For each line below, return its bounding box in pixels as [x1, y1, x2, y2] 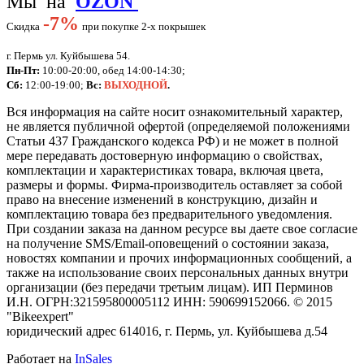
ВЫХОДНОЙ [104, 79, 167, 92]
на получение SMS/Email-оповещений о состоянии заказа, [6, 236, 329, 251]
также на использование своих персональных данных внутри [6, 266, 349, 280]
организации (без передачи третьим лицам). [6, 280, 253, 295]
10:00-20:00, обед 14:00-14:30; [40, 64, 185, 77]
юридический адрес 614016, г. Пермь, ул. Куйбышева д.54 [6, 324, 327, 339]
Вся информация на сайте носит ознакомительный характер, [6, 105, 343, 119]
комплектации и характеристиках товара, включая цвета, [6, 163, 323, 178]
